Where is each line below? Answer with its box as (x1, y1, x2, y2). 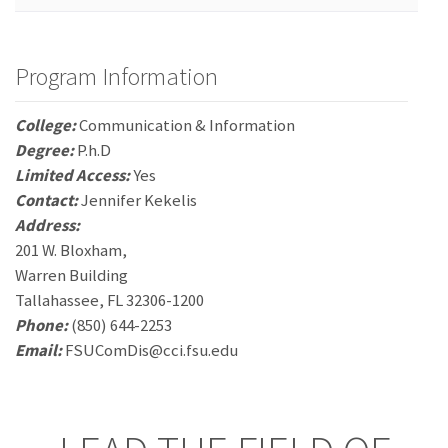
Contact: (15, 189, 78, 211)
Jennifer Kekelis (78, 189, 197, 211)
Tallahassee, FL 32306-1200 (15, 289, 204, 311)
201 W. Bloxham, (15, 239, 127, 261)
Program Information (15, 60, 218, 92)
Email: (15, 339, 62, 361)
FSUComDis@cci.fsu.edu (62, 339, 238, 361)
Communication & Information (76, 114, 295, 136)
